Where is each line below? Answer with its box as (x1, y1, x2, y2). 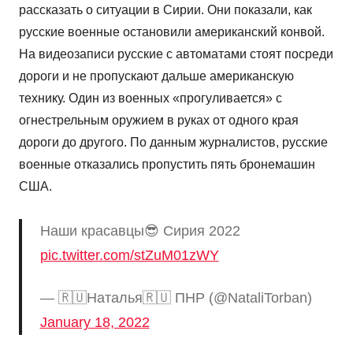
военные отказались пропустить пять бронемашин (19, 158, 315, 171)
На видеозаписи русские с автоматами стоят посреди (19, 47, 333, 61)
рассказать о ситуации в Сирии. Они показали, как (19, 3, 312, 17)
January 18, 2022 (39, 314, 150, 330)
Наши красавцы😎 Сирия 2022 (39, 223, 240, 239)
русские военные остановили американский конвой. (19, 25, 325, 39)
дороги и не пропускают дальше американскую (19, 69, 294, 83)
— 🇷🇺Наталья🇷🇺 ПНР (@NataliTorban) (39, 289, 312, 306)
